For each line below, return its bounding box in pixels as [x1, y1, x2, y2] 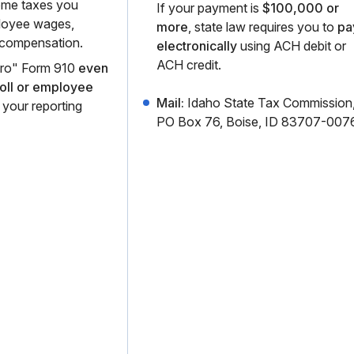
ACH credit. [156, 57, 221, 73]
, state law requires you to [188, 19, 337, 35]
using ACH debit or [237, 38, 346, 54]
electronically [156, 38, 237, 54]
